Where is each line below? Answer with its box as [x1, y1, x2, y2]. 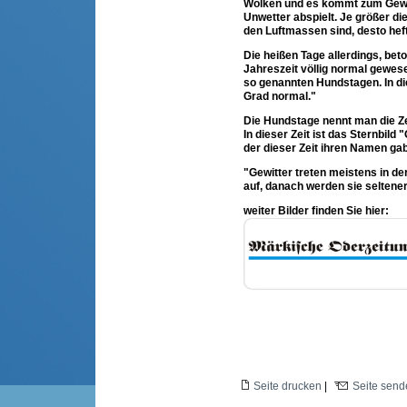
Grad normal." [243, 89, 316, 103]
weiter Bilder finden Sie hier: [243, 203, 389, 217]
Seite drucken [253, 380, 322, 392]
